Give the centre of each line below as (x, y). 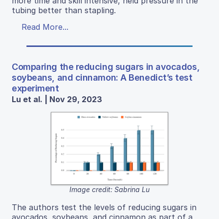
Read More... (45, 27)
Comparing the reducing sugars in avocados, (106, 67)
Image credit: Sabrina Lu (109, 190)
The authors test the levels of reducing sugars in (104, 208)
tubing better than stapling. (64, 10)
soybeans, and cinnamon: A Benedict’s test (102, 77)
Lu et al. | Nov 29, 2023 (57, 99)
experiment (35, 88)
